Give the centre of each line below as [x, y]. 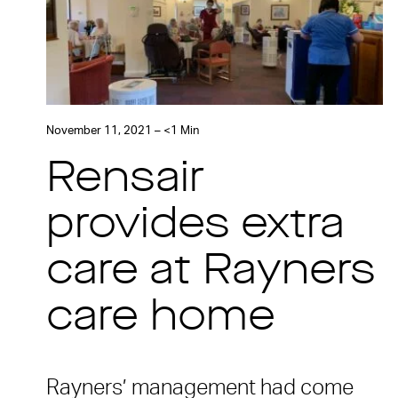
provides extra [195, 227]
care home [161, 319]
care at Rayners [211, 273]
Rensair [125, 181]
